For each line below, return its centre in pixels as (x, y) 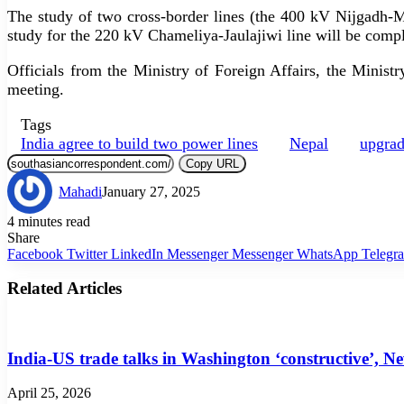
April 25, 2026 (49, 393)
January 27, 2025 (151, 191)
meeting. (36, 89)
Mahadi (80, 191)
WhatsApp (327, 253)
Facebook (35, 253)
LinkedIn (137, 253)
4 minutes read (49, 221)
